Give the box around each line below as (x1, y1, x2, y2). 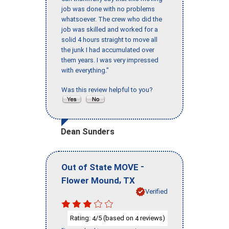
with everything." (61, 66, 109, 75)
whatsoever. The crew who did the (61, 15, 162, 24)
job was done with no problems (61, 5, 155, 13)
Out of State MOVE (61, 162, 139, 172)
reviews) (139, 214, 165, 222)
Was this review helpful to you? (61, 86, 156, 94)
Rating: (70, 214, 92, 222)
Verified (145, 187, 168, 195)
